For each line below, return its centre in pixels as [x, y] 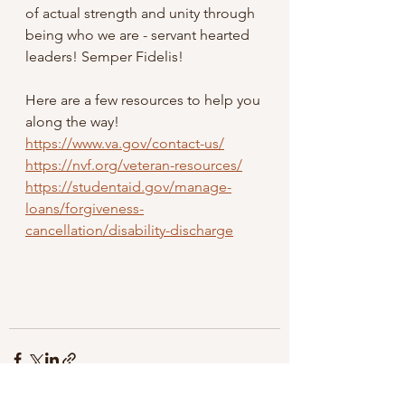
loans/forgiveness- [85, 209]
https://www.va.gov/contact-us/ [125, 144]
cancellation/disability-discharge [129, 231]
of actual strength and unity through [142, 14]
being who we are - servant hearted [139, 35]
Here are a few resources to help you [145, 100]
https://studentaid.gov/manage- [128, 187]
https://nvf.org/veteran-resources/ [134, 165]
